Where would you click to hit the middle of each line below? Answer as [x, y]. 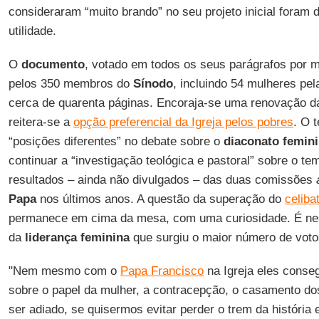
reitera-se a [41, 122]
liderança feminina [77, 237]
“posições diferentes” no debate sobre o [116, 141]
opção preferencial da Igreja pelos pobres [183, 122]
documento [53, 64]
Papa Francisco [162, 271]
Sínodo [153, 84]
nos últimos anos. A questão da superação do [160, 199]
